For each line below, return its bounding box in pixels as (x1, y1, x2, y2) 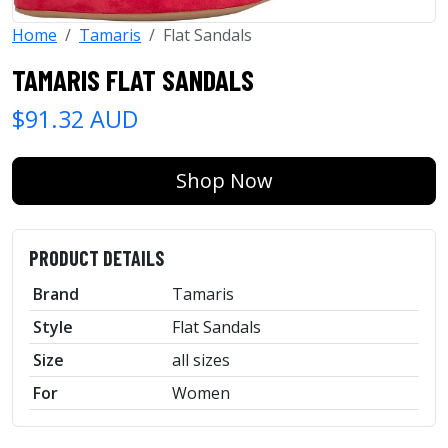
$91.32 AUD (12, 102, 138, 135)
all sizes (172, 348, 230, 371)
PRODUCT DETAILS (29, 245, 164, 270)
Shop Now (175, 166, 273, 194)
